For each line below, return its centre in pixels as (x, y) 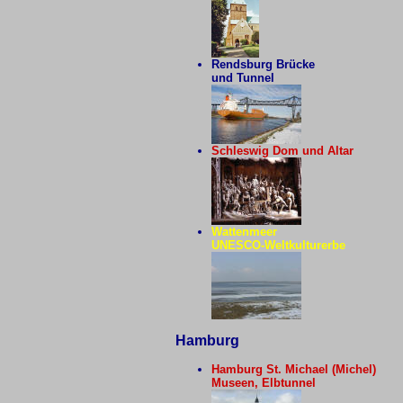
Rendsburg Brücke (263, 64)
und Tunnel (242, 78)
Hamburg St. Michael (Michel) (293, 369)
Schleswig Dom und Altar (282, 151)
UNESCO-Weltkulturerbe (278, 245)
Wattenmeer (244, 232)
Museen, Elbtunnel (263, 383)
